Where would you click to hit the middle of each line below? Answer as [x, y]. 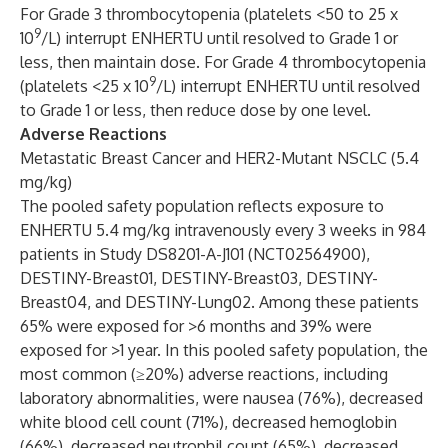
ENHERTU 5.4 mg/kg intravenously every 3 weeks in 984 [223, 230]
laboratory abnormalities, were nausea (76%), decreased [221, 398]
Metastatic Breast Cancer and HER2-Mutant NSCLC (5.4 [219, 158]
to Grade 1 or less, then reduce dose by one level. [195, 110]
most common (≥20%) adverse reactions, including [204, 374]
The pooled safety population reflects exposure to [202, 206]
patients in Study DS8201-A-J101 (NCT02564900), [195, 254]
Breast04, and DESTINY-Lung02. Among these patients [219, 302]
